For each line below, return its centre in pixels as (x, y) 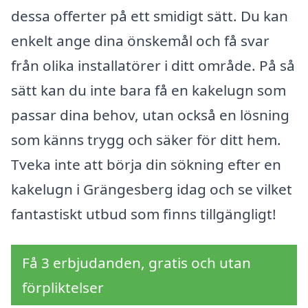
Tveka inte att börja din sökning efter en (146, 164)
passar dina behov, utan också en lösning (150, 114)
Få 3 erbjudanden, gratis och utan (136, 263)
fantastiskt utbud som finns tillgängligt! (144, 213)
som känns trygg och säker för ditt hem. (146, 139)
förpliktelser (63, 288)
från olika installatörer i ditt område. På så (153, 65)
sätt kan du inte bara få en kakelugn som (148, 90)
